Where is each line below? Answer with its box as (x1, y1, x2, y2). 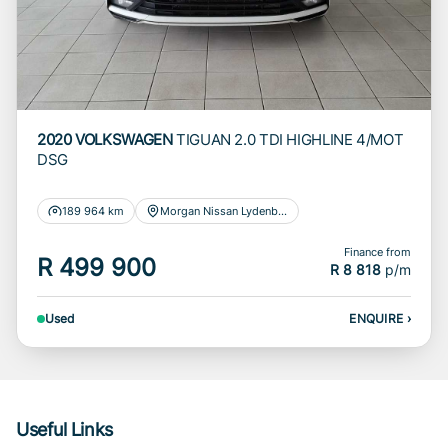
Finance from (344, 244, 411, 259)
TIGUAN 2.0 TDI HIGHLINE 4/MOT (176, 129, 404, 149)
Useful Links (16, 418, 113, 440)
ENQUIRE (349, 310, 407, 326)
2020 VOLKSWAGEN (37, 129, 173, 149)
